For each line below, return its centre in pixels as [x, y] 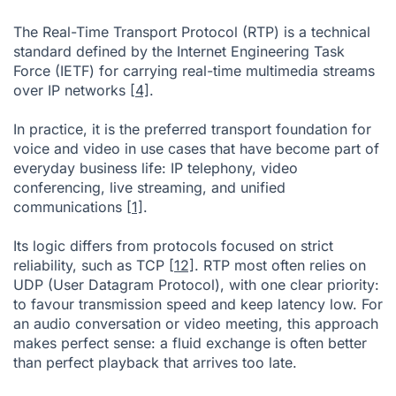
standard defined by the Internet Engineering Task [179, 51]
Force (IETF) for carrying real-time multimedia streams [194, 70]
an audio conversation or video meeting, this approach [196, 323]
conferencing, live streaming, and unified [149, 187]
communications [70, 206]
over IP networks [72, 90]
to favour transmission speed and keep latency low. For [198, 304]
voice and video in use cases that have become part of [196, 148]
